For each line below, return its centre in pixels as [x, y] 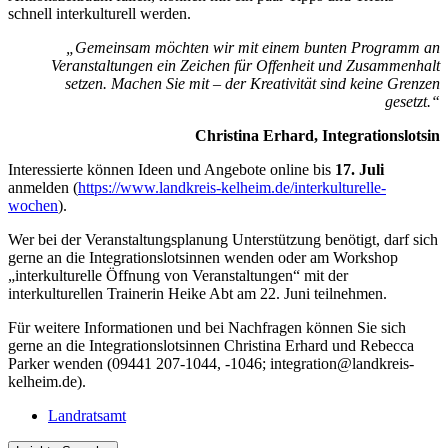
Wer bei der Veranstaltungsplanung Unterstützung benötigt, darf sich [223, 240]
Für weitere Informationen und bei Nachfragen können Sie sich [207, 328]
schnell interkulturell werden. [99, 14]
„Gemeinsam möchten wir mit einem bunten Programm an [253, 48]
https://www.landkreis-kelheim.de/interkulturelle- [232, 188]
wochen [33, 206]
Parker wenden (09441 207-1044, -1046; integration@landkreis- [211, 364]
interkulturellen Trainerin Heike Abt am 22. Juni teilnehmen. [197, 294]
